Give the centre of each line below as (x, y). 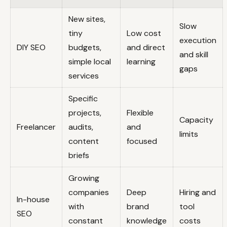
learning (141, 62)
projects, (85, 113)
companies (89, 193)
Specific (83, 99)
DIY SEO (31, 48)
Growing (84, 178)
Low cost (144, 33)
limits (189, 134)
